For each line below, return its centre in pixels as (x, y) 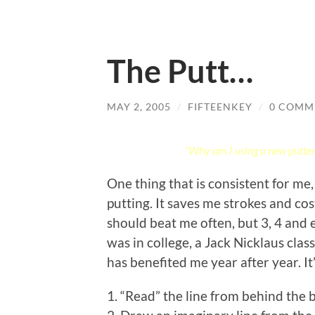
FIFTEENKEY (220, 107)
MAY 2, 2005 (139, 107)
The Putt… (180, 71)
